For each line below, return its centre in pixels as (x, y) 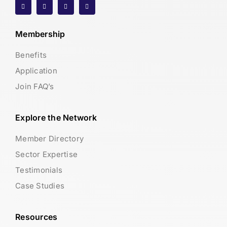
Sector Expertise (47, 155)
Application (36, 71)
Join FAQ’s (35, 87)
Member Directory (50, 139)
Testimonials (39, 170)
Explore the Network (56, 118)
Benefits (31, 55)
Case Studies (40, 186)
